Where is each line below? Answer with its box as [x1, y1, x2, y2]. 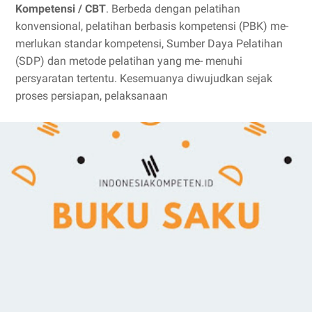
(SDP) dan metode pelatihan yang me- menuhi [15, 54, 242, 68]
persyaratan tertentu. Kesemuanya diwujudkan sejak [15, 72, 272, 85]
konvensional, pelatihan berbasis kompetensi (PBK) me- [15, 19, 288, 33]
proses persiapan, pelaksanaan [15, 89, 168, 102]
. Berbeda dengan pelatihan [106, 2, 240, 15]
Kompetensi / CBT [15, 2, 106, 15]
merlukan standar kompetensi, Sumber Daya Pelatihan [15, 37, 283, 50]
